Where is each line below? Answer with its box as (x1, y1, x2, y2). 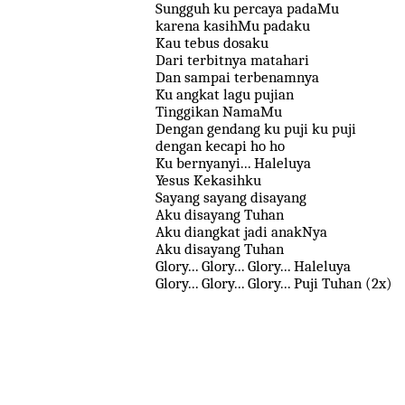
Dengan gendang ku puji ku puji (155, 118, 356, 137)
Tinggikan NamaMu (155, 101, 282, 120)
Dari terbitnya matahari (155, 50, 309, 69)
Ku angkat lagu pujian (155, 84, 294, 103)
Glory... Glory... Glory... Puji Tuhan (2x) (155, 273, 392, 292)
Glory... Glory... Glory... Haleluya (155, 256, 351, 275)
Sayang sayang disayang (155, 187, 306, 206)
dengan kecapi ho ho (155, 136, 285, 155)
